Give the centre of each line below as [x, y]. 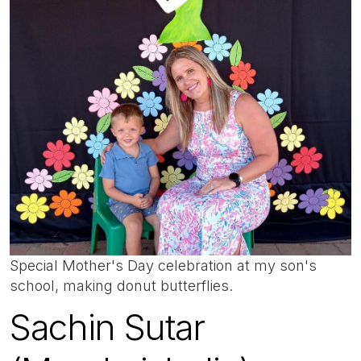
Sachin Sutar [108, 328]
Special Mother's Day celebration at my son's [163, 265]
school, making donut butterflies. [123, 285]
